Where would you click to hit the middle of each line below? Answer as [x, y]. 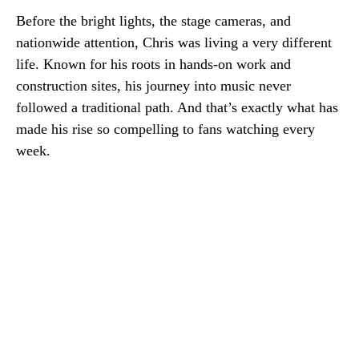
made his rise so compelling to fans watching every [165, 129]
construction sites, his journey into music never [153, 86]
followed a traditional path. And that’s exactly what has [177, 107]
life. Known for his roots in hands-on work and [153, 64]
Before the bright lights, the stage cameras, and [153, 21]
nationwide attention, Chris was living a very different [174, 42]
